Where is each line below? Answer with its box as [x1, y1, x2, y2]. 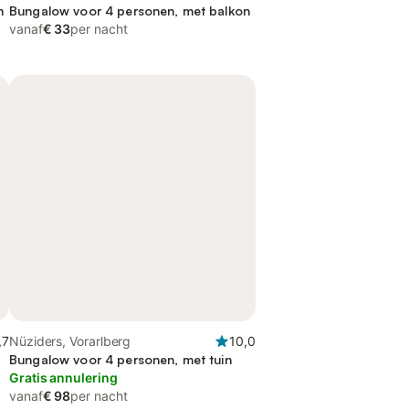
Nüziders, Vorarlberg [9, 333, 131, 349]
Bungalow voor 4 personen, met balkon [9, 3, 251, 18]
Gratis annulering [9, 370, 118, 385]
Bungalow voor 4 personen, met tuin [9, 351, 232, 367]
